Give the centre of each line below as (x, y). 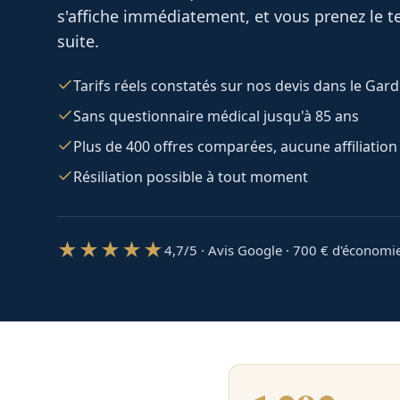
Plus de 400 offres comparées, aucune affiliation (235, 146)
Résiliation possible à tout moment (191, 177)
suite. (78, 41)
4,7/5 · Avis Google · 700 (241, 250)
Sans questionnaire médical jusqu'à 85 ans (216, 116)
